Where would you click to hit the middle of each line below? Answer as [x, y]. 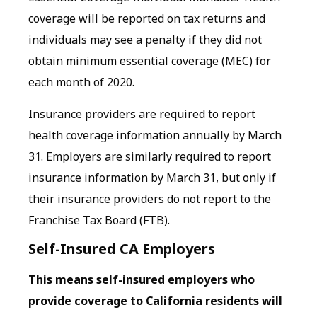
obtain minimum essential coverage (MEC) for [150, 61]
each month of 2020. [81, 82]
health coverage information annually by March [155, 135]
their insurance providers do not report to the [150, 198]
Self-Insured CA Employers [122, 249]
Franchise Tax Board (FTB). [99, 220]
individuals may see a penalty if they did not [145, 40]
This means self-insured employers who [142, 280]
